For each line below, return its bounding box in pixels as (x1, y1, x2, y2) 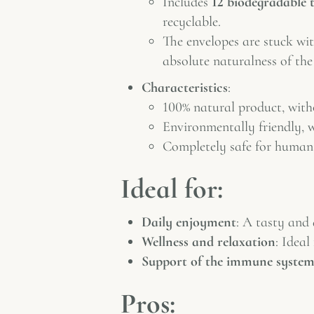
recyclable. (163, 13, 221, 30)
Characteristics (142, 78, 228, 96)
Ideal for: (121, 171, 223, 205)
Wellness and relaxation (142, 233, 275, 250)
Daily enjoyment (142, 213, 236, 231)
